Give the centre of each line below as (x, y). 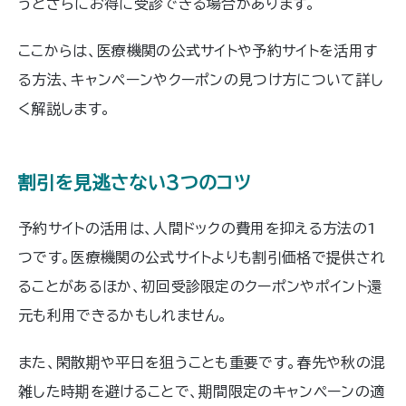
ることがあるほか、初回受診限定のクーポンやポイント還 (200, 286)
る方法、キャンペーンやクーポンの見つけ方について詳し (201, 79)
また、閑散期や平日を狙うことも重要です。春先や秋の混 (202, 362)
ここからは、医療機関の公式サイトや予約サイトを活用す (198, 50)
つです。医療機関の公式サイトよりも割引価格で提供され (202, 257)
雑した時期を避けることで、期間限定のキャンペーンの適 (202, 391)
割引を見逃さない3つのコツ (135, 182)
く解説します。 (65, 108)
